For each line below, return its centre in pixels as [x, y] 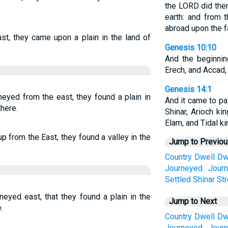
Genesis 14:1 [188, 89]
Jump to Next [193, 201]
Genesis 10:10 [190, 48]
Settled [178, 179]
